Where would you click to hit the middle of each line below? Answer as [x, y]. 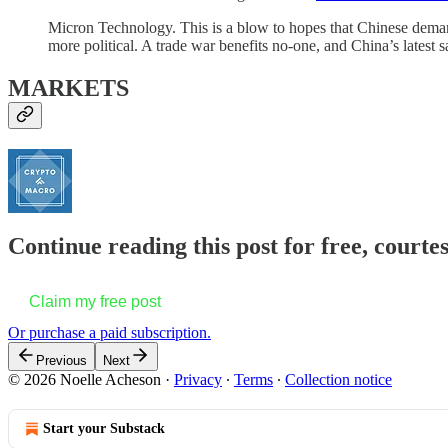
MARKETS [68, 88]
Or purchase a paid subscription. [109, 332]
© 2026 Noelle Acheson [84, 379]
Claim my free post [95, 301]
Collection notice [338, 379]
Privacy [198, 379]
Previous [61, 360]
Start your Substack [104, 428]
